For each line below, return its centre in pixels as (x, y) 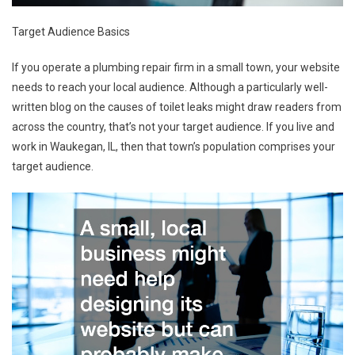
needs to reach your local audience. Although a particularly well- (170, 87)
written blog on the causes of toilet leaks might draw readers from (177, 107)
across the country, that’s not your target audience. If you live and (173, 126)
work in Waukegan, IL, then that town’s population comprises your (174, 146)
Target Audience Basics (71, 31)
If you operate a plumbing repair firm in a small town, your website (176, 67)
